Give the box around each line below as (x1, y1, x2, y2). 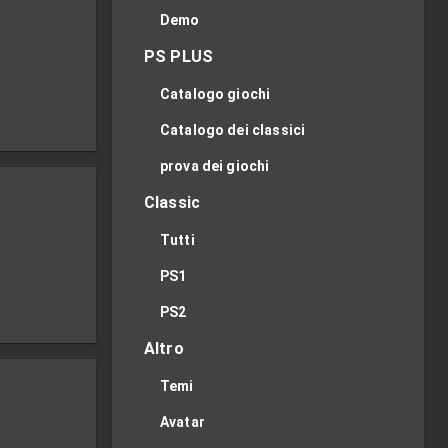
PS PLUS (144, 47, 214, 66)
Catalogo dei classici (160, 122, 306, 138)
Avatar (160, 414, 205, 430)
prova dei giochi (160, 158, 270, 174)
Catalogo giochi (160, 86, 271, 102)
